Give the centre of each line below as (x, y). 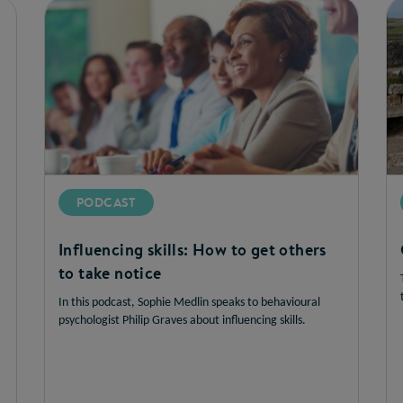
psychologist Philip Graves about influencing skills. (182, 320)
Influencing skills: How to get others (193, 249)
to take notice (110, 273)
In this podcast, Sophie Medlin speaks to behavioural (189, 302)
